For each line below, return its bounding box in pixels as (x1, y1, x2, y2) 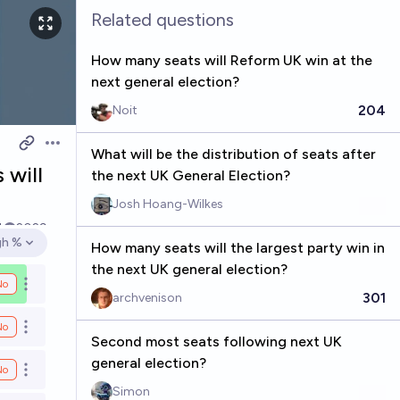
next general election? (90, 73, 239, 90)
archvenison (112, 290, 182, 305)
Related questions (90, 9, 234, 30)
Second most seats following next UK (90, 333, 342, 350)
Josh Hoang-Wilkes (112, 196, 223, 212)
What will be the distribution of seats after (90, 146, 376, 162)
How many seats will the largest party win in (90, 239, 385, 256)
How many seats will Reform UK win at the (90, 52, 372, 69)
